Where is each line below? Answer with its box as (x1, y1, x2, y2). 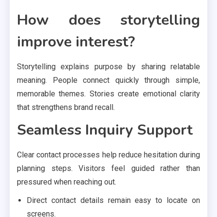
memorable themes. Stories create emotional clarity (17, 89, 200, 98)
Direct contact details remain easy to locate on (27, 195, 200, 205)
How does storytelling (17, 10, 200, 30)
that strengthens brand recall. (17, 102, 115, 112)
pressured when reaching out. (17, 177, 116, 186)
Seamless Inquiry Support (17, 120, 193, 140)
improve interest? (17, 31, 135, 52)
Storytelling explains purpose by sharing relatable (17, 62, 200, 71)
